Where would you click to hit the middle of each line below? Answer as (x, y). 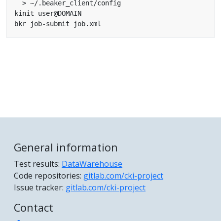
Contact (34, 207)
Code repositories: (49, 175)
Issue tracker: (40, 187)
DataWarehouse (92, 164)
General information (66, 147)
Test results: (38, 164)
